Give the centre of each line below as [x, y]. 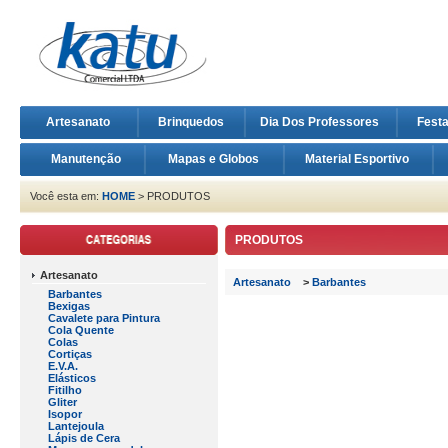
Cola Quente [81, 330]
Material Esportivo [358, 159]
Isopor [65, 414]
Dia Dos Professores [320, 122]
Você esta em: [66, 196]
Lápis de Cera [84, 438]
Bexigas [69, 306]
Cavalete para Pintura [104, 318]
